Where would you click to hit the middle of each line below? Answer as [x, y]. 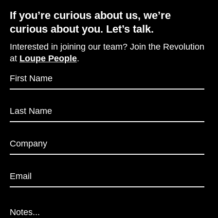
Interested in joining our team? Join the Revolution [107, 47]
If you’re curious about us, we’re [90, 16]
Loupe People [48, 59]
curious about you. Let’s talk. [82, 29]
